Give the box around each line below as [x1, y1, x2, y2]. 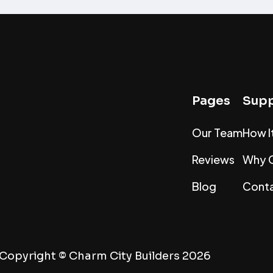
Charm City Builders [69, 249, 180, 263]
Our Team [191, 125, 243, 140]
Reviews [191, 152, 235, 166]
